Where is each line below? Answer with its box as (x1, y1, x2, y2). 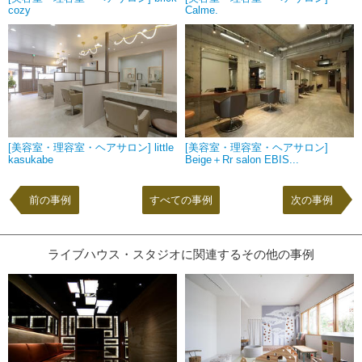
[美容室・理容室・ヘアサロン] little (8, 141, 174, 154)
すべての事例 (149, 194, 213, 207)
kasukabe (8, 154, 53, 166)
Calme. (185, 4, 218, 17)
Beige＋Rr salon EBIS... (185, 154, 299, 166)
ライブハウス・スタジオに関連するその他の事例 (48, 247, 314, 262)
